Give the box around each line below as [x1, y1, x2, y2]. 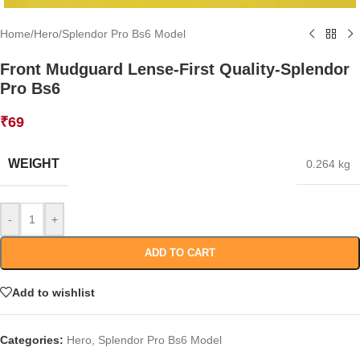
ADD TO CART [145, 247, 215, 260]
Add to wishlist [12, 285, 95, 299]
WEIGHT [8, 157, 59, 171]
